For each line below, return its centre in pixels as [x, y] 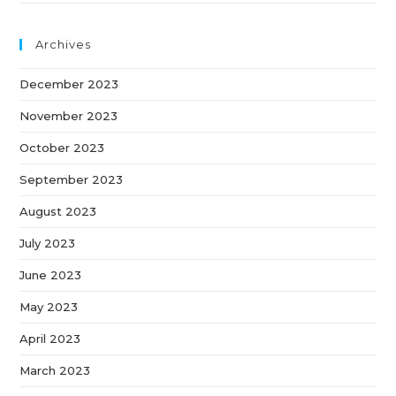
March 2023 [55, 370]
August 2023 [58, 211]
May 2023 [49, 306]
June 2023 [51, 274]
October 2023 [62, 147]
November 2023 [69, 115]
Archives [64, 44]
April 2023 [50, 338]
